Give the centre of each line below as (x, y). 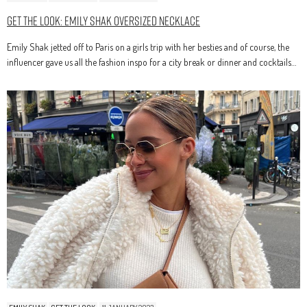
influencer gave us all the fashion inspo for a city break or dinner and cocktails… (151, 62)
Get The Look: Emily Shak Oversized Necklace (103, 21)
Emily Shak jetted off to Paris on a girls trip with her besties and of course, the (148, 47)
